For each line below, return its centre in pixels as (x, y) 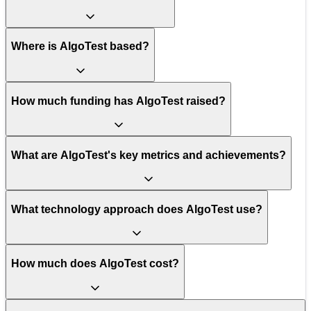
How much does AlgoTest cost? (95, 264)
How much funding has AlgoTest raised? (118, 101)
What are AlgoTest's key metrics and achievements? (149, 155)
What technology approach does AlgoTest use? (137, 209)
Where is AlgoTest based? (80, 47)
